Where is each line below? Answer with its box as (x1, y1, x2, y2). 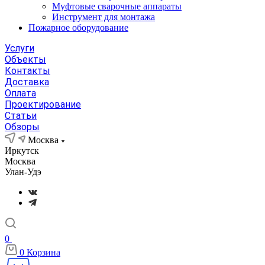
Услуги (5, 43, 34, 54)
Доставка (5, 76, 49, 88)
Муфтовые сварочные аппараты (52, 1, 182, 11)
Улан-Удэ (5, 167, 41, 177)
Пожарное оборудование (28, 22, 128, 33)
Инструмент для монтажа (52, 12, 155, 22)
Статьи (5, 110, 37, 121)
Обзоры (5, 121, 40, 132)
